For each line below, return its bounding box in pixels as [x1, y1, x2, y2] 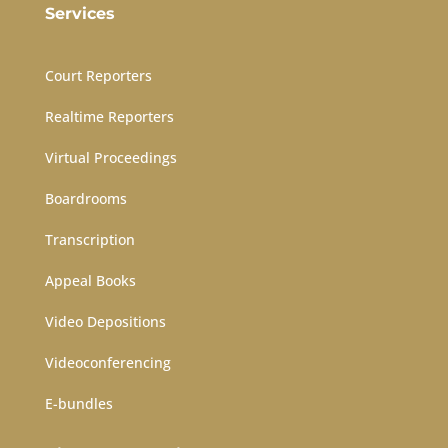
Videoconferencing [44, 353, 171, 373]
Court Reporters [44, 66, 152, 86]
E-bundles [44, 394, 113, 414]
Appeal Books [44, 271, 136, 291]
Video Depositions [44, 312, 166, 332]
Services [44, 4, 115, 24]
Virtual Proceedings [44, 148, 177, 168]
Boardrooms [44, 189, 127, 209]
